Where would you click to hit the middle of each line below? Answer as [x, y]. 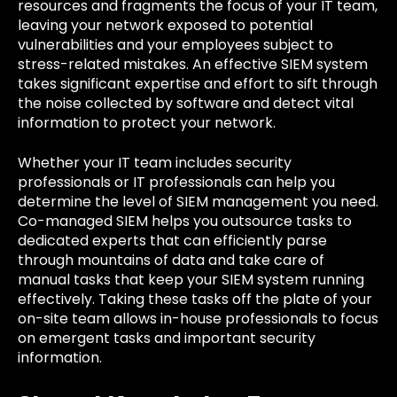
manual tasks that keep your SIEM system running [191, 279]
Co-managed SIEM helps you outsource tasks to [185, 221]
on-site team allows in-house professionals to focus [198, 318]
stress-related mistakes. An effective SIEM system [193, 65]
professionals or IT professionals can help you [176, 182]
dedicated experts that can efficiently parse [172, 240]
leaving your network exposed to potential [165, 26]
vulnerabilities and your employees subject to [175, 45]
